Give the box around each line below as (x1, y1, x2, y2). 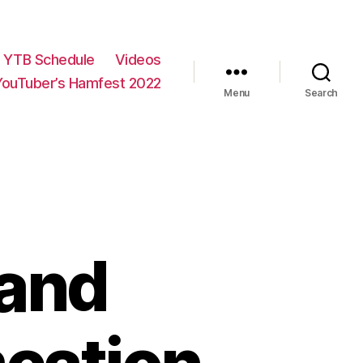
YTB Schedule (2, 51, 95, 69)
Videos (114, 51, 161, 69)
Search (304, 87, 339, 100)
